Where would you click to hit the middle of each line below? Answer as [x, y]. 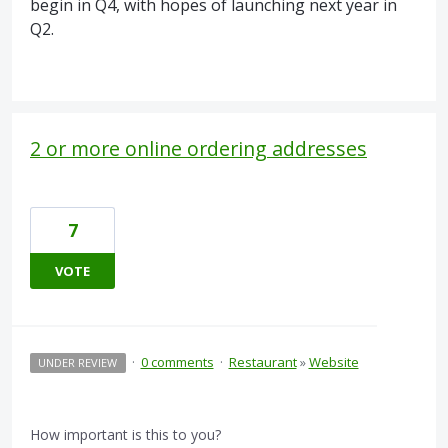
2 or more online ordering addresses [198, 149]
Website [333, 362]
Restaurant [262, 362]
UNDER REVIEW [78, 363]
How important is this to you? [125, 435]
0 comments [177, 362]
